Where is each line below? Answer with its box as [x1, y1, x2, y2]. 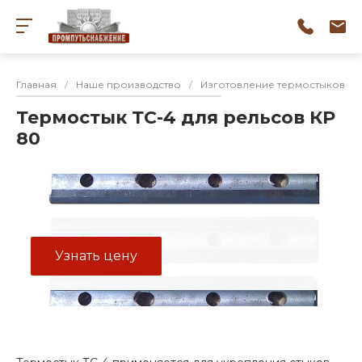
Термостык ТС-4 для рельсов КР [16, 107, 335, 128]
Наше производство [76, 78, 181, 90]
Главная [16, 78, 57, 90]
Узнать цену [55, 248, 137, 263]
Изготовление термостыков [200, 78, 345, 90]
